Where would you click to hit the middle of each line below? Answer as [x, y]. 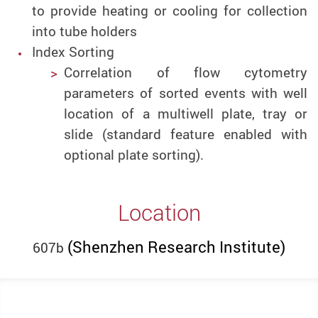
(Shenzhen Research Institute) [176, 246]
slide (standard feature [144, 134]
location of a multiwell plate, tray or [186, 113]
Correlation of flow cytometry [186, 72]
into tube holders [84, 31]
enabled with [266, 134]
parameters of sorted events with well [186, 93]
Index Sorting [73, 51]
